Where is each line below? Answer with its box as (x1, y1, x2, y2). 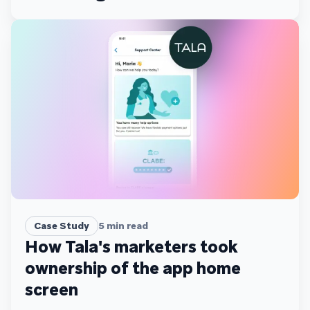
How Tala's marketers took (25, 235, 238, 257)
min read (104, 219, 148, 232)
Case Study (34, 219, 89, 232)
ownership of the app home (25, 257, 241, 279)
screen (25, 278, 78, 300)
